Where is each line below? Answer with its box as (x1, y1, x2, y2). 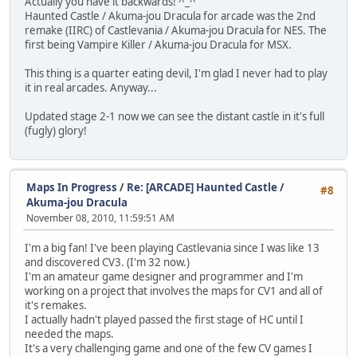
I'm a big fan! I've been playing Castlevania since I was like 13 (25, 240, 320, 255)
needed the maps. (25, 326, 114, 341)
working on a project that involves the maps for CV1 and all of (25, 283, 323, 298)
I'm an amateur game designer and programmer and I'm (25, 269, 303, 284)
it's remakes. (25, 297, 87, 312)
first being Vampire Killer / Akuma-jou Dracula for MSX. (25, 37, 292, 53)
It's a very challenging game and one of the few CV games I (25, 340, 312, 355)
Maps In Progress (26, 179, 117, 194)
